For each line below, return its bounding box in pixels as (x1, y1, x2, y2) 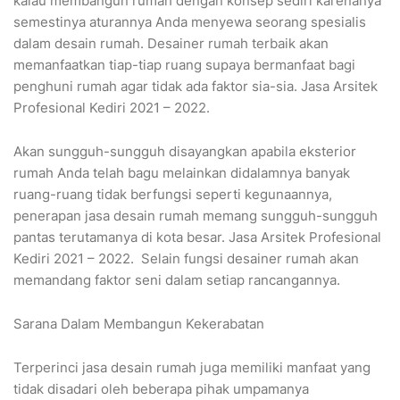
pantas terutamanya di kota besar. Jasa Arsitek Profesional (13, 229, 381, 246)
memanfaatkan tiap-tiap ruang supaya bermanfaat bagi (13, 56, 355, 74)
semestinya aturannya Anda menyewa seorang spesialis (13, 13, 366, 31)
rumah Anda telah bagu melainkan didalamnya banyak (13, 164, 350, 182)
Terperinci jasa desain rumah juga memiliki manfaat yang (13, 359, 371, 377)
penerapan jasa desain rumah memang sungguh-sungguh (13, 207, 378, 225)
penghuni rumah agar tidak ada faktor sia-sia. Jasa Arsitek (13, 78, 378, 96)
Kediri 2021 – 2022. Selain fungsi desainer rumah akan (13, 250, 359, 268)
